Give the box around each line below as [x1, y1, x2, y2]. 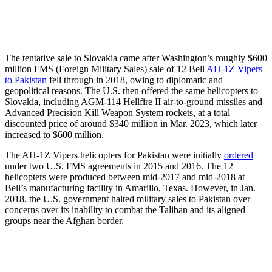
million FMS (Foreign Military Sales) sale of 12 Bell [5, 63, 206, 74]
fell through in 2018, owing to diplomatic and [47, 74, 223, 85]
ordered [224, 149, 253, 160]
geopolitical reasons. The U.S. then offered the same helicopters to [5, 85, 258, 96]
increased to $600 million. [5, 129, 104, 140]
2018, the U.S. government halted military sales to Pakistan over [5, 193, 250, 204]
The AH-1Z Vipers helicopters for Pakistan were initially [5, 149, 224, 160]
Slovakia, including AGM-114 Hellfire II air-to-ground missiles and [5, 96, 262, 107]
